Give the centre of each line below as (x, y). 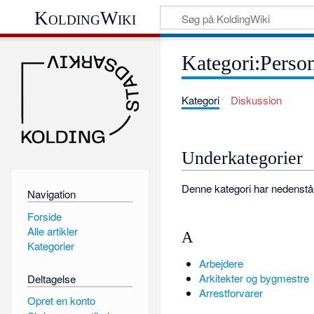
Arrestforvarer (231, 292)
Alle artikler (52, 231)
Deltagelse (51, 278)
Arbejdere (221, 263)
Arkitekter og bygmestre (254, 278)
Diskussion (256, 100)
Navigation (51, 193)
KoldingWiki (86, 18)
